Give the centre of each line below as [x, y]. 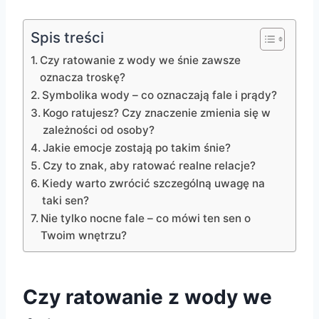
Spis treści [67, 37]
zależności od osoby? [99, 130]
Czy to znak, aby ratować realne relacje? [150, 165]
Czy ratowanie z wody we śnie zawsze [141, 60]
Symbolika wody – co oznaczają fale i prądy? [160, 95]
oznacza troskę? [83, 77]
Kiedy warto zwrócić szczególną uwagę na [154, 183]
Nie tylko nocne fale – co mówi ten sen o [146, 218]
